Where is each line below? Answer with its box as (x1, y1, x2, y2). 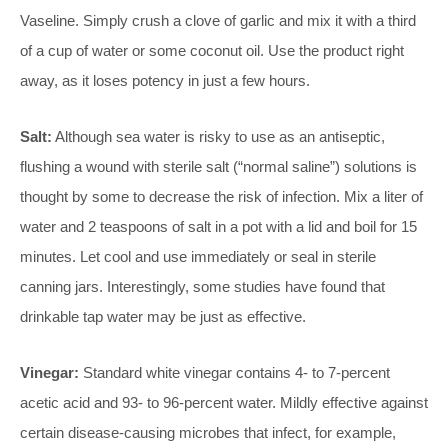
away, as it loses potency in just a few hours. (20, 72, 310, 89)
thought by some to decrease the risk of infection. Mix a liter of (20, 188, 423, 205)
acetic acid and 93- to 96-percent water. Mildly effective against (20, 394, 428, 411)
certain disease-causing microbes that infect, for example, (20, 424, 396, 441)
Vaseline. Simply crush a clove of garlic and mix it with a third (20, 12, 416, 29)
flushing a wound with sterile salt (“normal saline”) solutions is (20, 158, 417, 175)
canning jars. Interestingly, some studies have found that (20, 278, 385, 295)
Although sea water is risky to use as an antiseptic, (52, 128, 385, 145)
